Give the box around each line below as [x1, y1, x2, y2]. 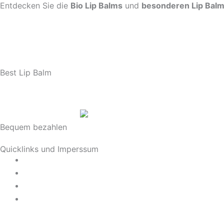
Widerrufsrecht [24, 193, 80, 203]
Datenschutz [24, 154, 71, 164]
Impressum [24, 180, 65, 190]
